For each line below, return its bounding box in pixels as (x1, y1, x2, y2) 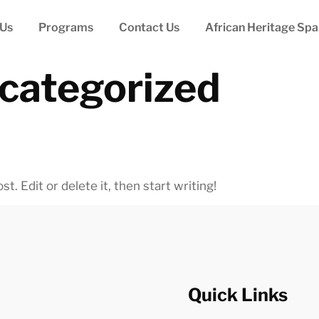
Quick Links (187, 284, 288, 306)
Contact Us (119, 21, 180, 34)
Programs (38, 21, 94, 34)
